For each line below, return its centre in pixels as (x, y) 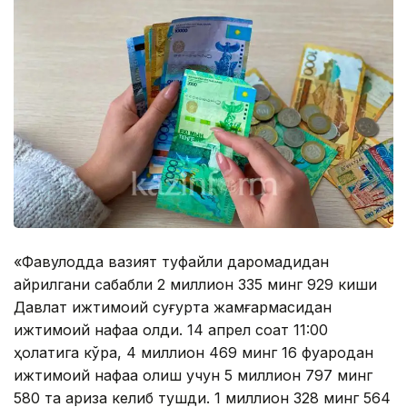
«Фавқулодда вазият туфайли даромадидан (171, 262)
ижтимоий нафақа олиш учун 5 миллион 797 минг (193, 376)
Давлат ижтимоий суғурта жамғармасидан (173, 308)
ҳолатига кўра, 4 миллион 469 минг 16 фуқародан (194, 353)
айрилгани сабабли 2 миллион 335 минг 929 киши (195, 285)
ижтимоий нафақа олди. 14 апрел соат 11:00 (171, 330)
